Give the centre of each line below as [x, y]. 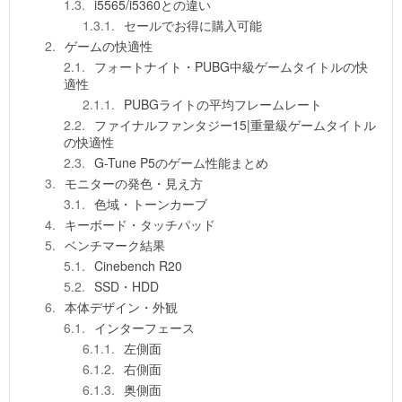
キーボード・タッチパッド [140, 225]
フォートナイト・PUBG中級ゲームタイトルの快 [231, 67]
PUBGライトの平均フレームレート [223, 105]
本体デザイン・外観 [121, 307]
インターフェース [144, 328]
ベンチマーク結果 [115, 245]
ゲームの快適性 [109, 46]
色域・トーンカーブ [151, 204]
